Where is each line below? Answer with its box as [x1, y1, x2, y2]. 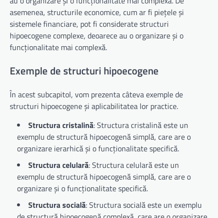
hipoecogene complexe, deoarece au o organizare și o [10, 30, 183, 42]
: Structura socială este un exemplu [86, 199, 202, 211]
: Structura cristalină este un [93, 119, 188, 131]
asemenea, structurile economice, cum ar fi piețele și [10, 6, 184, 18]
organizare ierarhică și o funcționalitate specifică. [17, 142, 179, 154]
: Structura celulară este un [89, 159, 179, 171]
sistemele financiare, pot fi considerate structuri [10, 18, 169, 30]
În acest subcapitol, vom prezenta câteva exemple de [10, 88, 183, 100]
